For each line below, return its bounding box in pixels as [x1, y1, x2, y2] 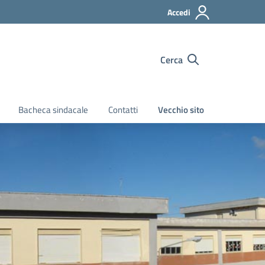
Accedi [167, 6, 190, 18]
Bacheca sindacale [18, 103, 88, 117]
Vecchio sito [158, 103, 204, 117]
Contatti [108, 103, 138, 117]
